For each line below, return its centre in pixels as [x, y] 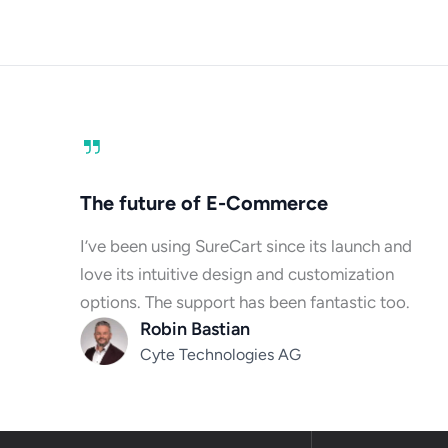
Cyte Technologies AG [221, 354]
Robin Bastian [195, 328]
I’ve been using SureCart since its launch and [246, 245]
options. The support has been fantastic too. [245, 301]
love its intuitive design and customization [237, 273]
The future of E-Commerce [204, 202]
